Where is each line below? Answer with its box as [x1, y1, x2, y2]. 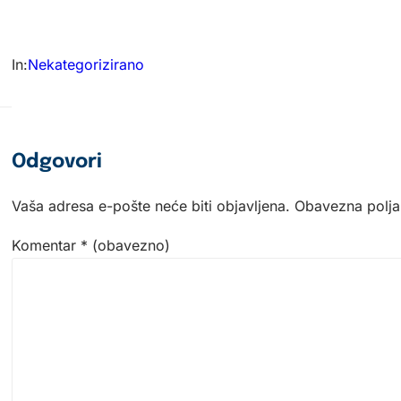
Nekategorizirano [27, 55, 144, 73]
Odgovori [11, 152, 102, 172]
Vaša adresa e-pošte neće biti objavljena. [11, 197, 290, 215]
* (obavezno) [80, 236, 170, 254]
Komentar [11, 236, 81, 254]
